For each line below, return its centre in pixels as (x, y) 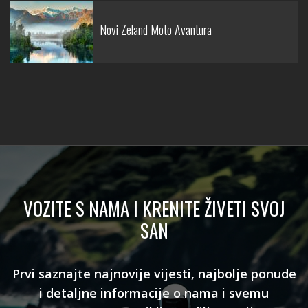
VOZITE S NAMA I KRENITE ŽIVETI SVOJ (154, 208)
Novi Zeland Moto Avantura (156, 30)
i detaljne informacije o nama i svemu (154, 293)
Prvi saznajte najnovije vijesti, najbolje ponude (154, 274)
